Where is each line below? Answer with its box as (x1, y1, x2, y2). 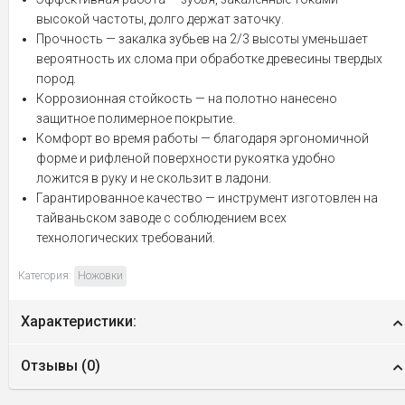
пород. (36, 71, 76, 86)
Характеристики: (21, 313, 137, 330)
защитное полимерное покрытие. (36, 111, 235, 126)
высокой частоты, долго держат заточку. (36, 12, 284, 26)
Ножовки (78, 269, 123, 282)
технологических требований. (36, 231, 215, 245)
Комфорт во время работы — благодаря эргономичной (36, 131, 369, 146)
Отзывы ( (21, 357, 87, 374)
